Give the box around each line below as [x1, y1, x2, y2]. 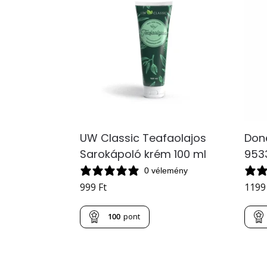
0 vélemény [144, 166, 188, 176]
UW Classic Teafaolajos [80, 130, 207, 145]
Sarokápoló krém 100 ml [80, 146, 207, 162]
